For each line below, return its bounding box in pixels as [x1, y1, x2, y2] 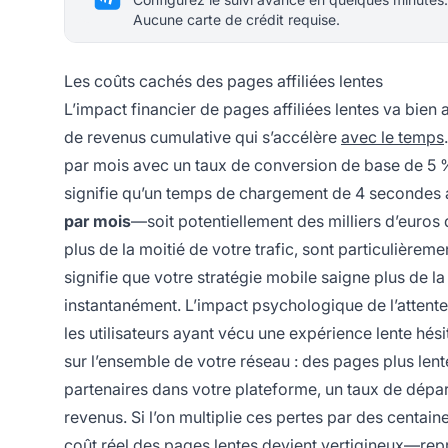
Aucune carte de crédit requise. [133, 11, 340, 29]
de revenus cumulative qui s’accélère [64, 127, 341, 148]
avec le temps [341, 127, 444, 148]
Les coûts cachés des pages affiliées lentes [64, 71, 383, 92]
